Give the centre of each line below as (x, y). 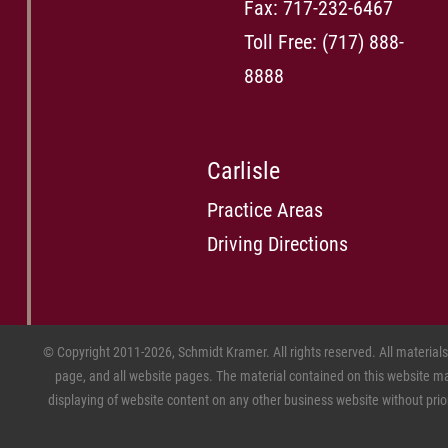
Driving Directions (277, 244)
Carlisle (243, 171)
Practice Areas (265, 210)
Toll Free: (283, 42)
